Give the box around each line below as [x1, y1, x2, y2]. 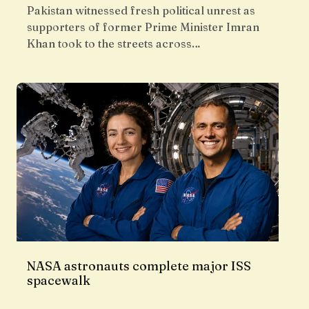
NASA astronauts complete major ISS [27, 258, 251, 275]
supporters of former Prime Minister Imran [27, 20, 259, 34]
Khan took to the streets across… [27, 37, 201, 51]
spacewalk [27, 272, 90, 289]
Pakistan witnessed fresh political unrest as [27, 3, 255, 18]
